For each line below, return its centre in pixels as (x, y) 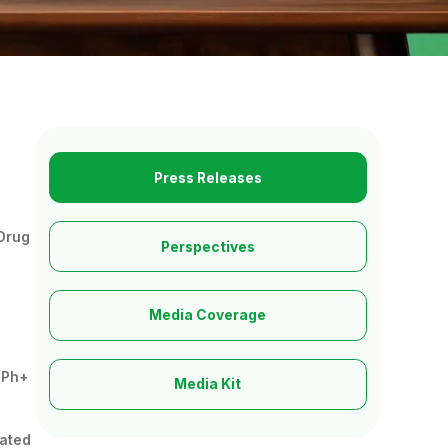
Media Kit (208, 384)
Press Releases (207, 177)
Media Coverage (208, 315)
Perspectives (207, 246)
